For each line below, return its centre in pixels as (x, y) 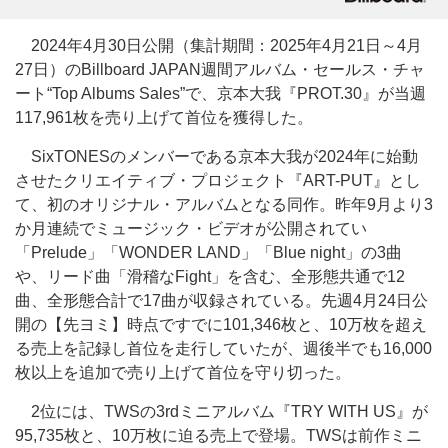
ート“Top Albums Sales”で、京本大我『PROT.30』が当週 (220, 93)
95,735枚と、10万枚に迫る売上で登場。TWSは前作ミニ (218, 435)
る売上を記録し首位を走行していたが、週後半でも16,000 (223, 348)
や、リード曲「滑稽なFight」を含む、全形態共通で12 (210, 276)
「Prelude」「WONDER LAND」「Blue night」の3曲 (208, 252)
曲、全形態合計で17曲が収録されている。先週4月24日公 (221, 300)
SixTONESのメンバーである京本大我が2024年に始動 (216, 156)
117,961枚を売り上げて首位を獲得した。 (164, 117)
